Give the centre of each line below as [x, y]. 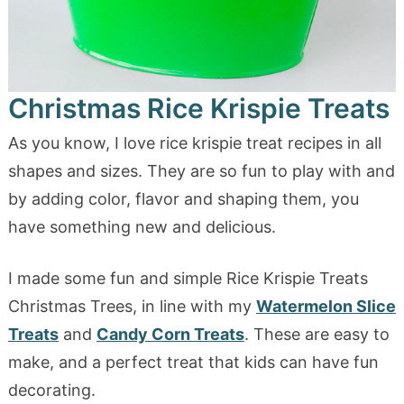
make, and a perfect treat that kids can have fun [193, 362]
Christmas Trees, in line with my [132, 306]
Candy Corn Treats [170, 334]
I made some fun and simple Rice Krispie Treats [188, 278]
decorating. [51, 390]
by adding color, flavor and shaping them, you [183, 198]
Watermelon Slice [326, 306]
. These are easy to [317, 334]
